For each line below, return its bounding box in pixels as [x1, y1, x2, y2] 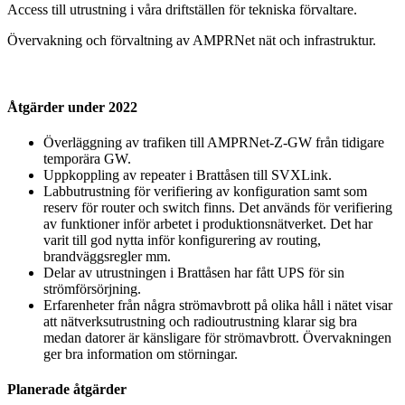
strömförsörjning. [43, 280, 141, 297]
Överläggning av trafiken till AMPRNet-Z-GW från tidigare [43, 134, 384, 150]
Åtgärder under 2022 [7, 99, 137, 115]
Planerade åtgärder [7, 381, 127, 398]
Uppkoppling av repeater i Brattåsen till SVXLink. [43, 166, 332, 183]
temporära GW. [43, 150, 131, 166]
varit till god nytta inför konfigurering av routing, [43, 231, 321, 248]
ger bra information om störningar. [43, 345, 238, 362]
